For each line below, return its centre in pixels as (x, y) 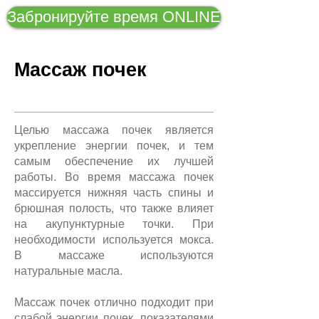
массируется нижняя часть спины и (114, 193)
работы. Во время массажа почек (114, 177)
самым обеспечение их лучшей (114, 161)
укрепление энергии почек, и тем (114, 146)
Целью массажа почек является (114, 130)
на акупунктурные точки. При (114, 224)
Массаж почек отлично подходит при (114, 302)
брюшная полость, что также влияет (114, 208)
